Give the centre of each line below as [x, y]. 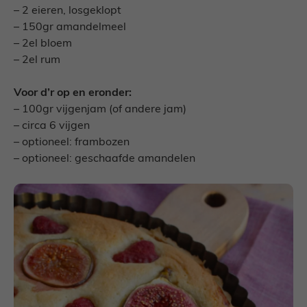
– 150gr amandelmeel [70, 27]
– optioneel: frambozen [72, 143]
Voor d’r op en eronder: [73, 93]
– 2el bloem [43, 44]
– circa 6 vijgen [52, 126]
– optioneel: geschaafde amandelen [105, 159]
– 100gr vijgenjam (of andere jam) [100, 110]
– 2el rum [37, 60]
